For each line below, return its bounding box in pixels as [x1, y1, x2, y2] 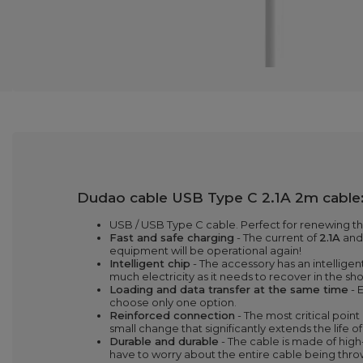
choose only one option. [109, 296, 237, 309]
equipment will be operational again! [109, 244, 301, 257]
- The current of [234, 231, 319, 244]
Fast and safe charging [109, 231, 234, 244]
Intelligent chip [109, 257, 190, 270]
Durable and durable [109, 335, 219, 348]
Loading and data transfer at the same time [109, 283, 348, 296]
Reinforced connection [109, 309, 235, 322]
